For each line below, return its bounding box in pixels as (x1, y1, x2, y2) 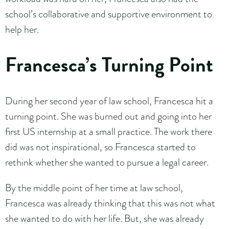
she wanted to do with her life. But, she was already (5, 211, 204, 225)
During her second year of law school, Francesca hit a (5, 93, 213, 108)
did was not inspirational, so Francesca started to (5, 139, 196, 154)
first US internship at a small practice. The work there (5, 124, 212, 139)
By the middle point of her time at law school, (5, 180, 183, 195)
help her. (5, 21, 41, 36)
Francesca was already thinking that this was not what (5, 195, 215, 210)
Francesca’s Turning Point (5, 49, 218, 80)
